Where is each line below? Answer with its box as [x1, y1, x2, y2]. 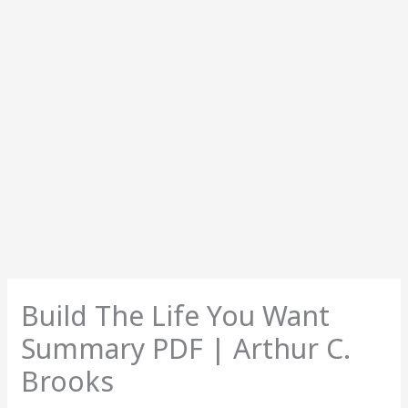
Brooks [21, 362, 115, 400]
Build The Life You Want [21, 296, 331, 334]
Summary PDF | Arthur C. [21, 329, 352, 367]
